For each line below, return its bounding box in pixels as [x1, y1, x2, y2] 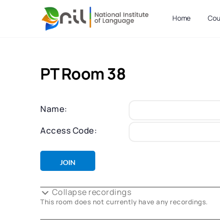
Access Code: [40, 124, 97, 136]
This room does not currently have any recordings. [40, 197, 208, 207]
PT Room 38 [40, 63, 126, 84]
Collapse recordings [52, 187, 132, 198]
